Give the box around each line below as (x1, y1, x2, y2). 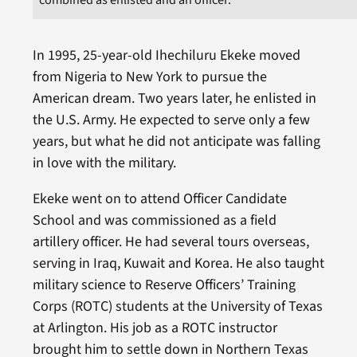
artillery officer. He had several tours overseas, (32, 232, 309, 253)
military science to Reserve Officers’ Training (32, 275, 296, 296)
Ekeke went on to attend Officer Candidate (32, 189, 287, 210)
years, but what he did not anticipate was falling (32, 131, 320, 152)
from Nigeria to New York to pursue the (32, 67, 267, 88)
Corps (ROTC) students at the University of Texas (32, 296, 323, 317)
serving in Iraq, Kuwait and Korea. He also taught (32, 253, 324, 274)
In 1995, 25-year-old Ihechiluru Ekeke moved (32, 45, 300, 66)
